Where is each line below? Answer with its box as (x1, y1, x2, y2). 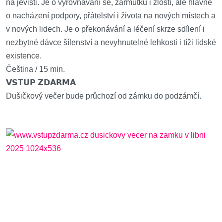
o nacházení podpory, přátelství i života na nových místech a (6, 11, 216, 20)
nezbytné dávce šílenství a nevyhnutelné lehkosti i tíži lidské (6, 38, 216, 47)
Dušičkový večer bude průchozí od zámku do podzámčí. (6, 92, 201, 100)
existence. (6, 52, 42, 60)
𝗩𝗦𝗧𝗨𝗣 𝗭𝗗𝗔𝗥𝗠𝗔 (6, 78, 76, 87)
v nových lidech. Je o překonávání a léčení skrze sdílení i (6, 25, 205, 33)
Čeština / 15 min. (6, 65, 65, 73)
